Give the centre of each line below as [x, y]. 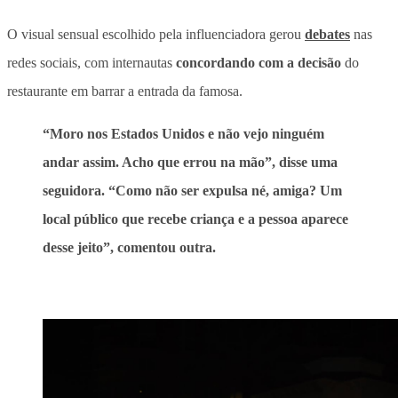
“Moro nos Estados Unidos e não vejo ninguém [183, 133]
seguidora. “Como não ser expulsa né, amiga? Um [192, 190]
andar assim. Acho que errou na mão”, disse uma [190, 162]
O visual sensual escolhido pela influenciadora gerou [156, 34]
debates [327, 34]
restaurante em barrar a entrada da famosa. [125, 91]
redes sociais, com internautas [92, 62]
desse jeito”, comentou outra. [129, 247]
